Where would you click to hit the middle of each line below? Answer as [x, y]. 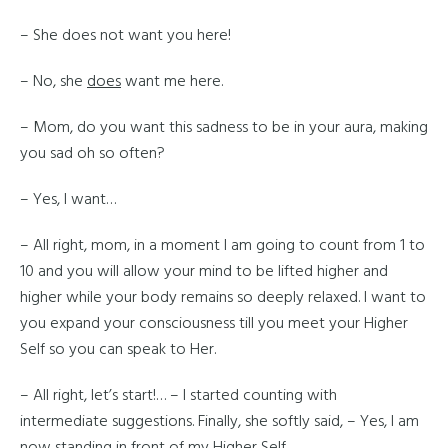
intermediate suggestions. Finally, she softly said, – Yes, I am [219, 422]
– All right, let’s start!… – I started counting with [178, 396]
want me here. [172, 82]
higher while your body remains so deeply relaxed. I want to [223, 298]
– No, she [53, 82]
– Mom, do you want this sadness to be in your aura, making [224, 128]
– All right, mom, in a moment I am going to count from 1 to [222, 246]
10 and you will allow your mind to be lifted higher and [204, 272]
